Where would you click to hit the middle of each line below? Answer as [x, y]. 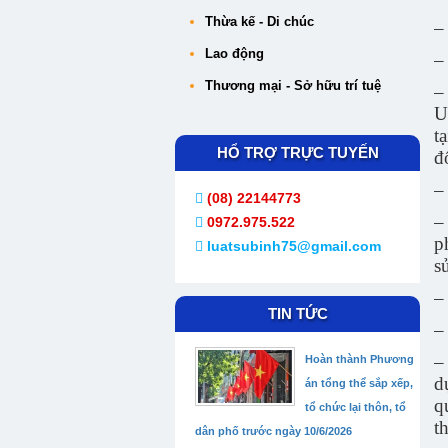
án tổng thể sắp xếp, [359, 383]
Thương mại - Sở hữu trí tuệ [293, 85]
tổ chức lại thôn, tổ [355, 407]
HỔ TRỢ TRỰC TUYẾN [297, 152]
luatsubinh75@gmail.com [294, 246]
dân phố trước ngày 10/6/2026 [273, 431]
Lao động [234, 53]
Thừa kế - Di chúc [259, 21]
